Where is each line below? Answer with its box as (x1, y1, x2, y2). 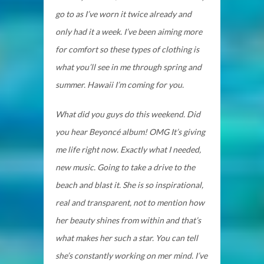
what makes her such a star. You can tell (55, 232, 198, 243)
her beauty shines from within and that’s (55, 214, 201, 225)
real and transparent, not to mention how (55, 197, 204, 207)
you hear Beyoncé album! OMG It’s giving (55, 126, 205, 137)
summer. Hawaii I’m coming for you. (55, 79, 186, 90)
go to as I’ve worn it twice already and (55, 8, 192, 19)
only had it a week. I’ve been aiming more (55, 26, 202, 37)
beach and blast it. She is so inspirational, (55, 179, 203, 190)
